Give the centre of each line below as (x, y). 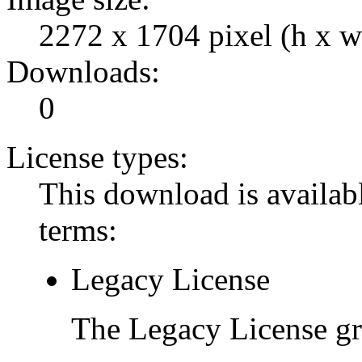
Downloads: (83, 72)
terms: (78, 230)
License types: (97, 158)
